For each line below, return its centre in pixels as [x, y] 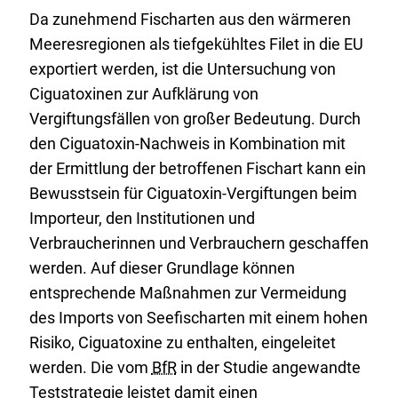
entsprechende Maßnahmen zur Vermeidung [187, 292]
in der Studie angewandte [268, 367]
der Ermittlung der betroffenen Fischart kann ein [197, 168]
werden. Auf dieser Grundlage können [162, 267]
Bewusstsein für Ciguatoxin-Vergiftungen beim [193, 193]
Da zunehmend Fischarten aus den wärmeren [190, 19]
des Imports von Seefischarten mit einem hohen [198, 317]
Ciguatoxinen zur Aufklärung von [143, 93]
